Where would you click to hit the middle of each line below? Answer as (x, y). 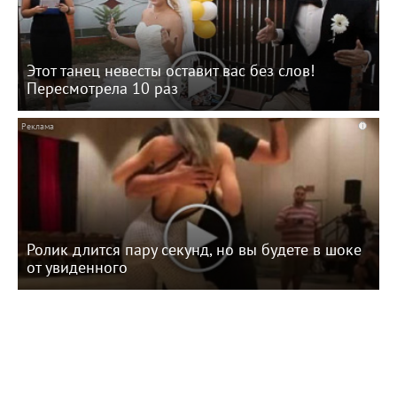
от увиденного (77, 267)
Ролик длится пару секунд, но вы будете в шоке (194, 249)
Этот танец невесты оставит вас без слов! (171, 70)
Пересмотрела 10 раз (102, 88)
